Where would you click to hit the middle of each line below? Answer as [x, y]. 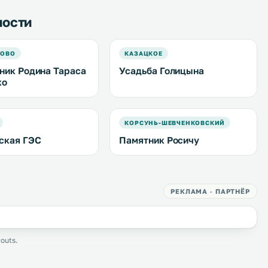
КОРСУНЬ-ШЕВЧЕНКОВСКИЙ [175, 123]
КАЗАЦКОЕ [144, 53]
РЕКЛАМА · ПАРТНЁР [210, 191]
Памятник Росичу [159, 140]
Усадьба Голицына [162, 71]
